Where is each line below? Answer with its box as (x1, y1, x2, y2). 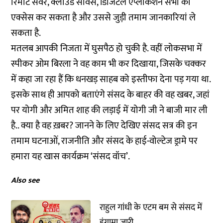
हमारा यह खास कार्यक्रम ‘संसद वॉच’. (11, 149, 132, 164)
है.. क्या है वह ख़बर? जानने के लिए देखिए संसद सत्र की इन (11, 118, 198, 133)
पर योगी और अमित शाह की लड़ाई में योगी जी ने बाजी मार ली (11, 103, 208, 118)
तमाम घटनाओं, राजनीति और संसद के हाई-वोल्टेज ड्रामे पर (11, 133, 198, 149)
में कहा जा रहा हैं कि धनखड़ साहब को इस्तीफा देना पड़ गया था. (11, 72, 211, 87)
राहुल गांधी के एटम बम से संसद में (100, 200, 203, 215)
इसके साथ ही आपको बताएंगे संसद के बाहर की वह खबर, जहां (11, 87, 210, 103)
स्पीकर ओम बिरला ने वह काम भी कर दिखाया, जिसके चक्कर (11, 56, 207, 72)
